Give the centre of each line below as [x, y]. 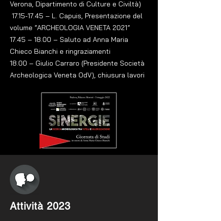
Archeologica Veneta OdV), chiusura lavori [77, 75]
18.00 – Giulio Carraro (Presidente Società [77, 63]
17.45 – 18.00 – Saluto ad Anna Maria [69, 39]
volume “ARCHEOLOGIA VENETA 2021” [70, 28]
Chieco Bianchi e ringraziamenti [60, 51]
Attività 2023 [40, 206]
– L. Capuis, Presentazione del [93, 16]
